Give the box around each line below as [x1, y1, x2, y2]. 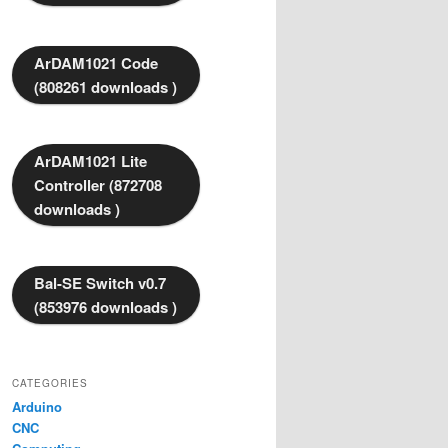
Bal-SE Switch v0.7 [34, 272, 166, 295]
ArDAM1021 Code [34, 52, 158, 75]
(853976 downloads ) [34, 296, 177, 319]
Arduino [12, 397, 62, 417]
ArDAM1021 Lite [34, 150, 147, 173]
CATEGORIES [12, 376, 88, 391]
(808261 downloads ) [34, 76, 177, 99]
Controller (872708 [34, 174, 162, 197]
